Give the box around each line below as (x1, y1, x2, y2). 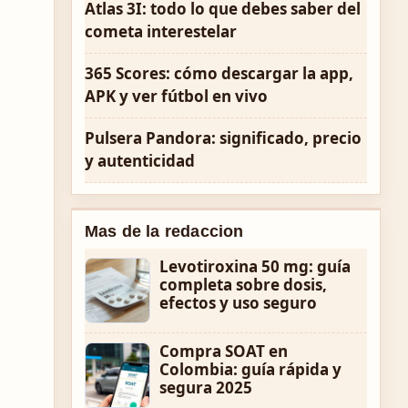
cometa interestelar (85, 21, 237, 42)
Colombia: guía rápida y (159, 359, 342, 380)
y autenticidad (85, 150, 195, 171)
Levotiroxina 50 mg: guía (159, 256, 351, 277)
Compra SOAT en (159, 341, 288, 362)
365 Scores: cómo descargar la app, (85, 63, 353, 84)
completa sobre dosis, (159, 274, 327, 295)
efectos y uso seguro (159, 292, 317, 313)
